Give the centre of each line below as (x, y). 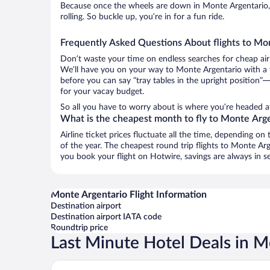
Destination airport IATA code (106, 217)
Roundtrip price (79, 228)
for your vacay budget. (102, 92)
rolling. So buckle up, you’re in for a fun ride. (142, 17)
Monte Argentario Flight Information (129, 195)
